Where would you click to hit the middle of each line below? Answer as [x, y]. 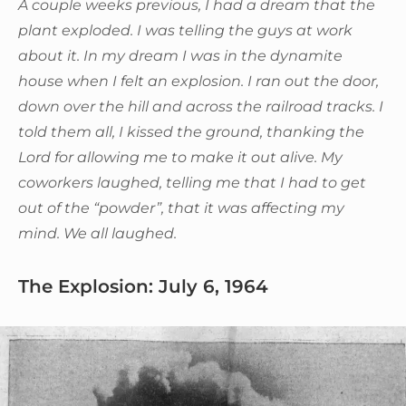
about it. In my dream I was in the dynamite [180, 55]
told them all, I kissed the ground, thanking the [191, 131]
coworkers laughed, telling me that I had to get [192, 182]
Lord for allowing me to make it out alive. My [180, 157]
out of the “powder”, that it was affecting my [181, 208]
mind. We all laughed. [97, 233]
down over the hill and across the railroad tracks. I [201, 106]
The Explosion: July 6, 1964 [143, 286]
